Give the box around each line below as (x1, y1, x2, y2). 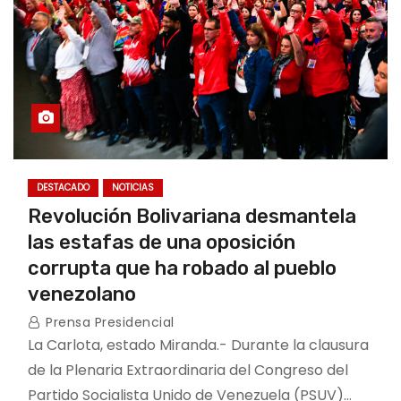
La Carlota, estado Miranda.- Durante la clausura (28, 335, 369, 355)
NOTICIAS (112, 181, 154, 194)
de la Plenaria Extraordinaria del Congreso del (28, 360, 348, 380)
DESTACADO (37, 181, 90, 194)
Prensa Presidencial (41, 313, 175, 331)
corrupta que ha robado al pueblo (28, 256, 337, 280)
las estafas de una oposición (28, 230, 295, 254)
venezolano (28, 282, 136, 306)
